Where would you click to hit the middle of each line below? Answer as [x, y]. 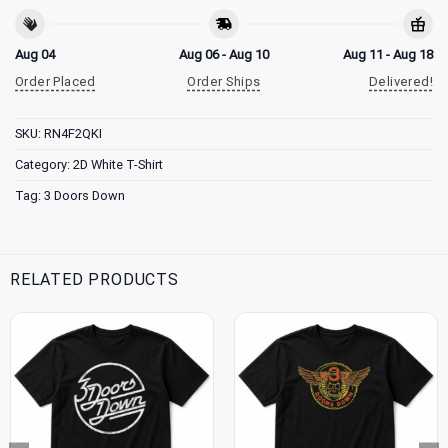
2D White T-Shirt [118, 164]
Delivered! [401, 82]
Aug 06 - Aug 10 [223, 55]
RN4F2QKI [73, 133]
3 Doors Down [84, 195]
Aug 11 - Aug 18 [387, 55]
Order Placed [55, 82]
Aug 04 [35, 55]
